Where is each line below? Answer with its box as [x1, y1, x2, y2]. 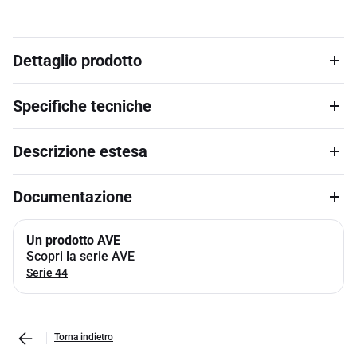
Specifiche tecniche [13, 96, 151, 116]
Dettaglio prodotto [13, 51, 142, 70]
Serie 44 [26, 266, 68, 279]
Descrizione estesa [13, 142, 147, 161]
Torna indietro [54, 331, 113, 343]
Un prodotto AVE [26, 233, 120, 248]
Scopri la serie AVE [26, 249, 135, 264]
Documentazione [13, 187, 132, 206]
